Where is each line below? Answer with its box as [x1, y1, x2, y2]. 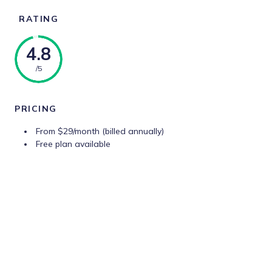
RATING [19, 14, 58, 24]
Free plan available [36, 139, 110, 149]
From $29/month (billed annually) [36, 126, 164, 136]
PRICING [15, 104, 57, 114]
